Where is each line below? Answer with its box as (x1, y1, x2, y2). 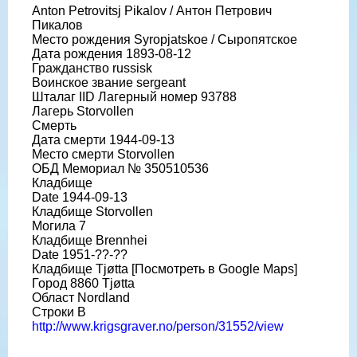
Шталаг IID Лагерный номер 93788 (32, 89, 237, 104)
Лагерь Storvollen (32, 104, 134, 118)
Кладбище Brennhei (32, 233, 147, 247)
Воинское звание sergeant (32, 75, 186, 89)
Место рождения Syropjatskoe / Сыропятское (32, 32, 297, 46)
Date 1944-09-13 (32, 190, 127, 204)
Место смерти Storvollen (32, 147, 175, 161)
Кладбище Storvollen (32, 204, 153, 218)
